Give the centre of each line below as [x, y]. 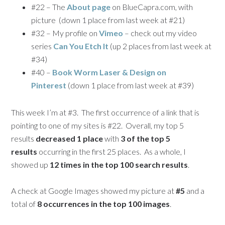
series [42, 46]
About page [89, 7]
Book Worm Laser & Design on [109, 72]
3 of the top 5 [146, 138]
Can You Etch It [81, 46]
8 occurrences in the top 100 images [104, 204]
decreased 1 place [70, 138]
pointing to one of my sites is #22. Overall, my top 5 [98, 125]
